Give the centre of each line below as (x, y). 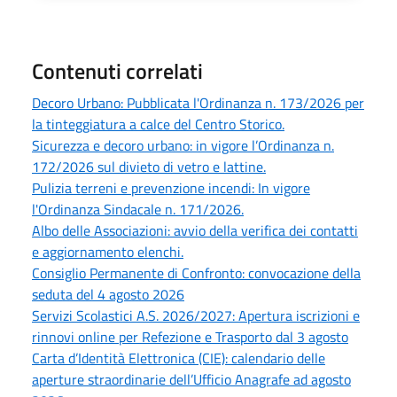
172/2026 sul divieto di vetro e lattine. (149, 166)
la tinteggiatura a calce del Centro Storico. (158, 124)
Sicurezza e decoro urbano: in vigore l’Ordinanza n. (183, 145)
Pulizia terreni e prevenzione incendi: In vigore (171, 187)
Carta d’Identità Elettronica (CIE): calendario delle (179, 358)
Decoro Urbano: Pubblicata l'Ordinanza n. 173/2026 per (198, 102)
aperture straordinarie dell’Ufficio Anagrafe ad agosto (191, 379)
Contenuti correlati (117, 70)
